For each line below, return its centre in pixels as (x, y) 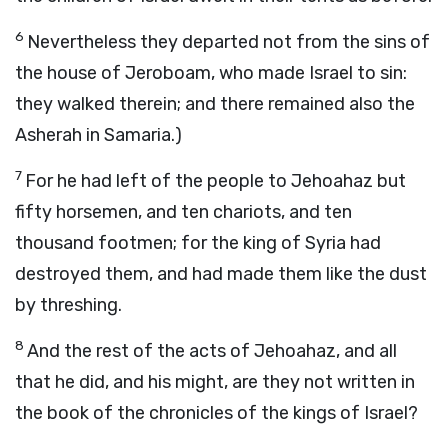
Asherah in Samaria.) (98, 135)
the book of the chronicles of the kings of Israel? (216, 413)
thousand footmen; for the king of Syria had (198, 243)
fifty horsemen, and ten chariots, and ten (183, 212)
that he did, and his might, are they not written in (215, 382)
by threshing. (68, 305)
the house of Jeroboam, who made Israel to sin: (211, 73)
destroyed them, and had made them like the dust (221, 274)
